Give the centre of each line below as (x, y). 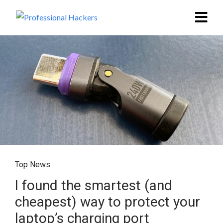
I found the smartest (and (94, 185)
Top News (33, 165)
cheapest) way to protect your (108, 202)
